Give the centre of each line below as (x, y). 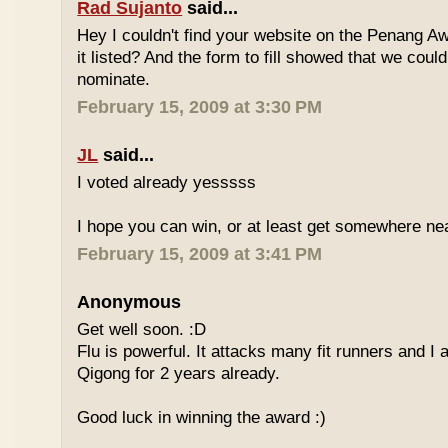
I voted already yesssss (167, 182)
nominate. (114, 79)
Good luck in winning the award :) (202, 417)
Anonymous (129, 302)
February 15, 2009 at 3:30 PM (200, 107)
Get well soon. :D (142, 329)
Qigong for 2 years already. (179, 373)
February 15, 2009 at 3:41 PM (200, 254)
